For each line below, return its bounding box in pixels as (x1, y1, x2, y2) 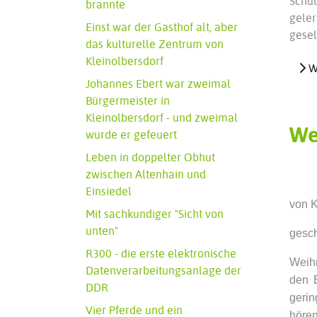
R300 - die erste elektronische (86, 246, 236, 260)
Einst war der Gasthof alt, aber (86, 20, 238, 34)
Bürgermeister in (86, 93, 170, 108)
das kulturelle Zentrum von (86, 37, 224, 51)
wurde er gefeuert (86, 127, 177, 142)
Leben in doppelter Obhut (86, 150, 215, 164)
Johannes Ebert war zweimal (86, 76, 231, 91)
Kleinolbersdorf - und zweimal (86, 110, 238, 125)
